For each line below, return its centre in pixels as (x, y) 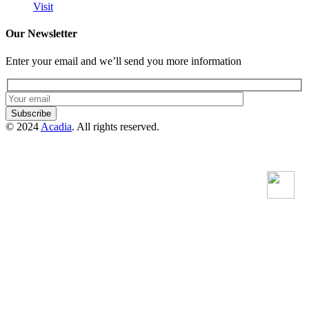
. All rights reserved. (116, 127)
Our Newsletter (41, 34)
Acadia (56, 127)
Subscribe (31, 114)
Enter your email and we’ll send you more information (123, 61)
